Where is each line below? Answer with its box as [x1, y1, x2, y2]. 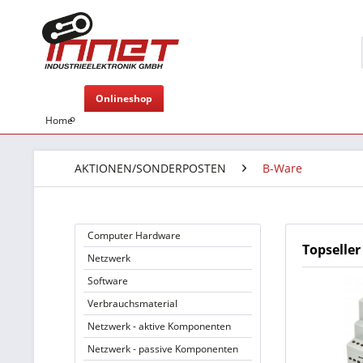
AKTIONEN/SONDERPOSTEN [75, 160, 226, 176]
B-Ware [263, 160, 302, 176]
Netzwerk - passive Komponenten [88, 342, 238, 356]
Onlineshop [96, 92, 152, 105]
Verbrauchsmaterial [88, 297, 177, 310]
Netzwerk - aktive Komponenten [88, 319, 231, 333]
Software [88, 274, 128, 288]
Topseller [302, 241, 361, 258]
